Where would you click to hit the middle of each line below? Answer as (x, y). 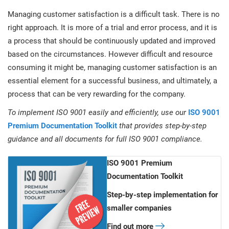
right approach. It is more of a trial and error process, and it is (112, 28)
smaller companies (139, 208)
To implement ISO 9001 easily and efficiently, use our (98, 113)
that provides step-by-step (162, 126)
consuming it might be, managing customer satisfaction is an (112, 68)
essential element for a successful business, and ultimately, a (112, 81)
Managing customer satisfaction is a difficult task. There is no (114, 15)
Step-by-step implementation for (162, 195)
